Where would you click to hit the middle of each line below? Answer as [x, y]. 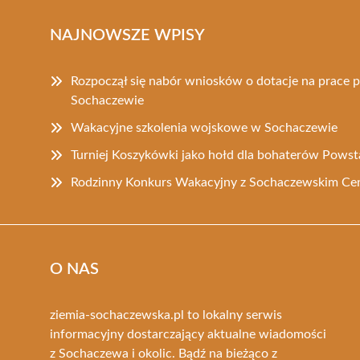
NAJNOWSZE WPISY [127, 35]
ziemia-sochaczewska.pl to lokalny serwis [166, 315]
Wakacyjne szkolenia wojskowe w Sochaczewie [204, 127]
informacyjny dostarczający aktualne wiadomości [188, 334]
